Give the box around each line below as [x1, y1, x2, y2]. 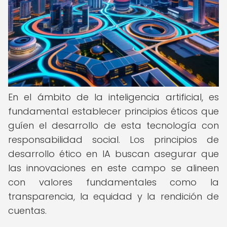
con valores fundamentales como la [8, 176, 219, 188]
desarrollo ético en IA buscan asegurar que [8, 147, 219, 160]
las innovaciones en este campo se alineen [8, 162, 219, 174]
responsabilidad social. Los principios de [8, 133, 219, 146]
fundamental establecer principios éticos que [8, 105, 219, 118]
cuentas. [8, 204, 47, 217]
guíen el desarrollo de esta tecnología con [8, 119, 219, 132]
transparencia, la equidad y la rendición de [8, 190, 219, 203]
